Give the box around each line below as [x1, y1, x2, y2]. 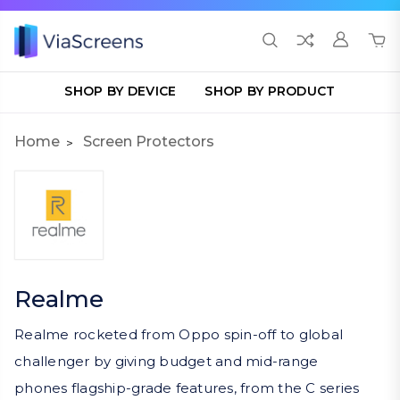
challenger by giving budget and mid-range [14, 353, 319, 370]
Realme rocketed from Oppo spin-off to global [14, 326, 343, 343]
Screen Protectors [83, 133, 214, 150]
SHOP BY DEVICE [64, 83, 177, 99]
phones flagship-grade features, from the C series [14, 379, 360, 396]
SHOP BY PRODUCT [204, 83, 336, 99]
